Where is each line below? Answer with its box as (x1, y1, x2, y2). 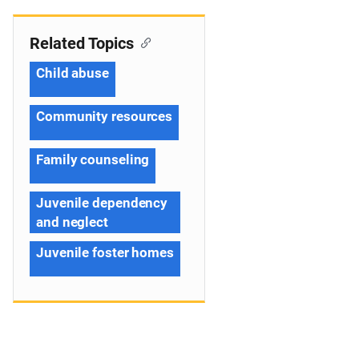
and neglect (36, 214, 108, 230)
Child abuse (36, 65, 109, 81)
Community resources (36, 108, 173, 124)
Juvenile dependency (36, 195, 168, 211)
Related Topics (30, 34, 134, 53)
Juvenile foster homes (36, 244, 174, 260)
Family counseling (36, 151, 150, 167)
